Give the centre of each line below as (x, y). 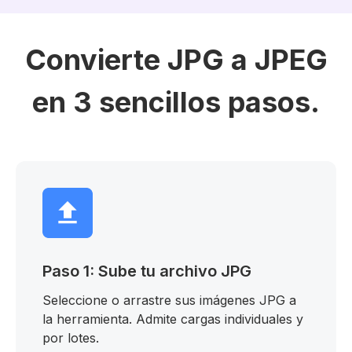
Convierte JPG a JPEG (176, 60)
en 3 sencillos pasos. (176, 102)
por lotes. (71, 338)
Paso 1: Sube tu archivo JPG (147, 271)
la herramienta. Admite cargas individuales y (173, 319)
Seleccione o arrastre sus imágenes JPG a (169, 300)
